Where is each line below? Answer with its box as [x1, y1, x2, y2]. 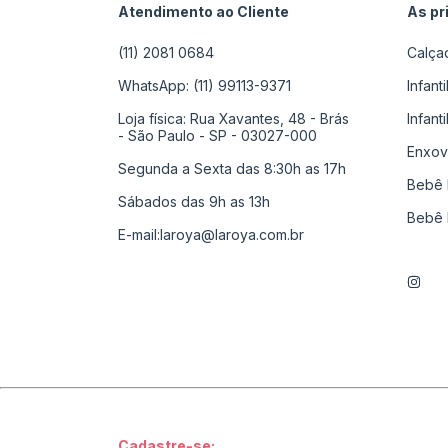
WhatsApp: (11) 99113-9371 [118, 76, 291, 94]
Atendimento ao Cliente [118, 2, 289, 20]
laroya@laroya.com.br [160, 225, 304, 243]
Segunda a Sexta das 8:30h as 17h [118, 159, 346, 177]
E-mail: [118, 225, 160, 243]
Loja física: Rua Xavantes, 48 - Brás [118, 109, 349, 127]
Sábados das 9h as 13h [118, 192, 270, 210]
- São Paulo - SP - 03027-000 [118, 126, 317, 144]
